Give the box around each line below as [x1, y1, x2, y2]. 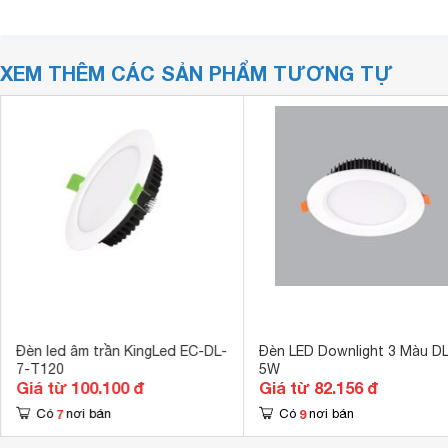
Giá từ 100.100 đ [15, 378, 144, 397]
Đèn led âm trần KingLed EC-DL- [15, 343, 227, 359]
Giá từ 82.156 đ [258, 378, 378, 397]
